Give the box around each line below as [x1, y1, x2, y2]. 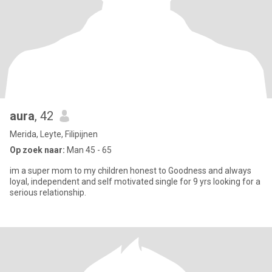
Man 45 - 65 [65, 145, 112, 155]
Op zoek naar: [10, 145, 65, 155]
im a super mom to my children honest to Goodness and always [10, 166, 251, 175]
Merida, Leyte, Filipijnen [10, 129, 98, 139]
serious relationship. [10, 188, 86, 197]
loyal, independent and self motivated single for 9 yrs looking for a [10, 177, 260, 186]
